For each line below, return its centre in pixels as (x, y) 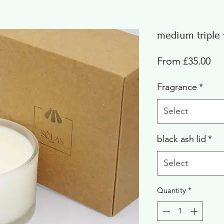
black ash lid (181, 139)
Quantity (171, 190)
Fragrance (177, 87)
